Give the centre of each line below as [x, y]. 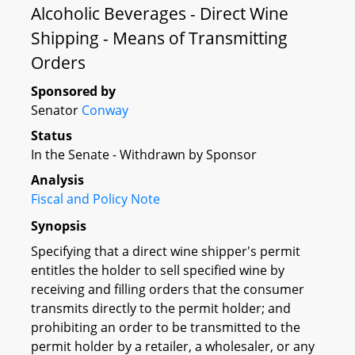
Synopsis [59, 225]
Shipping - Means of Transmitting [159, 38]
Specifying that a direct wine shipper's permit [166, 251]
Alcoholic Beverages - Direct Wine [160, 13]
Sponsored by [73, 91]
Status [52, 136]
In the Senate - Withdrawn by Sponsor [144, 155]
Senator [56, 110]
